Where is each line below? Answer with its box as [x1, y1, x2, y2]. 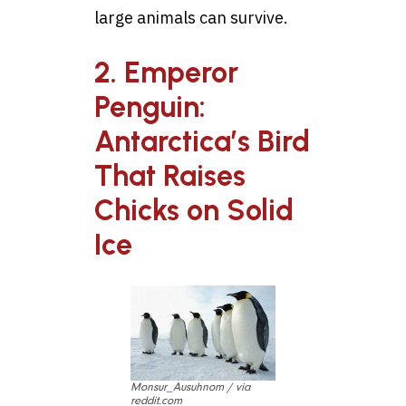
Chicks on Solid [94, 192, 294, 227]
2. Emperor [94, 54, 238, 90]
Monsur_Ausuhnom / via [130, 381, 251, 394]
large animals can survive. [94, 7, 288, 29]
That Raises [94, 158, 246, 193]
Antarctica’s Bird [94, 123, 310, 159]
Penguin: [94, 89, 206, 124]
